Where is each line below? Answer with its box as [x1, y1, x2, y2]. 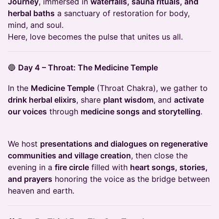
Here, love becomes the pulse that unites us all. [8, 32, 183, 42]
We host [8, 139, 40, 149]
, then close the [131, 151, 188, 161]
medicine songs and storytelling [81, 107, 200, 117]
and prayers [8, 174, 52, 184]
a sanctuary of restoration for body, [55, 8, 190, 19]
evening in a [8, 162, 55, 173]
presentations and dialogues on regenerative [40, 139, 208, 149]
